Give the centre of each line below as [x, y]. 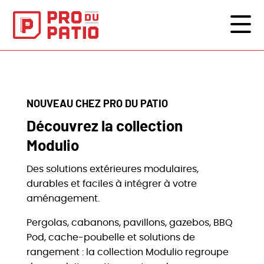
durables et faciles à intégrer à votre [111, 184]
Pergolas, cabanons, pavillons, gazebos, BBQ [129, 223]
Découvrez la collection [104, 127]
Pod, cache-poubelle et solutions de [110, 237]
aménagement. [63, 199]
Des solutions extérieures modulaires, [112, 169]
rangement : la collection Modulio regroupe [127, 252]
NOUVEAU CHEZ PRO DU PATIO [97, 104]
